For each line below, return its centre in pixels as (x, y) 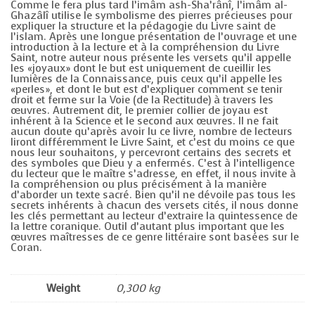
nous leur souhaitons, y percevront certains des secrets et (151, 152)
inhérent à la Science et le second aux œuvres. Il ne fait (144, 121)
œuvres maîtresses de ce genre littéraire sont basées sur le (155, 237)
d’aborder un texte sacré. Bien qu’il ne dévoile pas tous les (153, 194)
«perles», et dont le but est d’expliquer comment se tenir (147, 89)
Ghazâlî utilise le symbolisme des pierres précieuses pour (152, 15)
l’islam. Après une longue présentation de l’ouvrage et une (154, 36)
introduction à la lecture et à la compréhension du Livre (145, 47)
